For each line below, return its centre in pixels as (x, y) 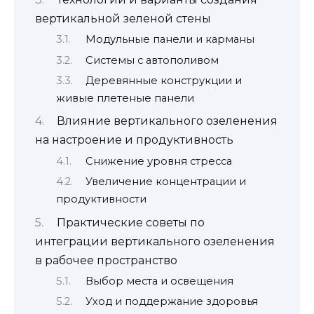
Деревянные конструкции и (163, 81)
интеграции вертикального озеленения (155, 241)
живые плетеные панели (125, 98)
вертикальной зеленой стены (123, 18)
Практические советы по (130, 222)
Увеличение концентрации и (165, 182)
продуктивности (101, 199)
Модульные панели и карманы (170, 40)
